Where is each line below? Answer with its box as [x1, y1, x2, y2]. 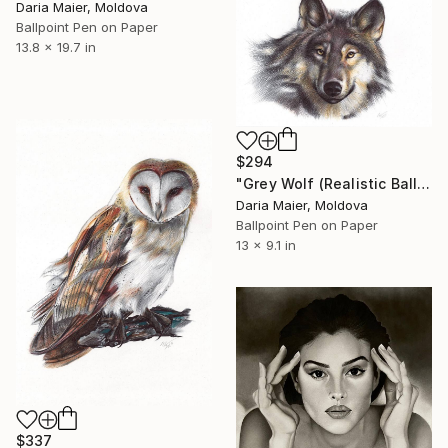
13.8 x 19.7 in [16, 38, 96, 55]
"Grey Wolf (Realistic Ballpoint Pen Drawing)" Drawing [417, 174, 431, 192]
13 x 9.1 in [236, 236, 296, 253]
